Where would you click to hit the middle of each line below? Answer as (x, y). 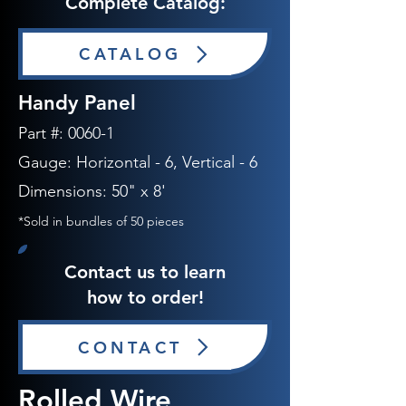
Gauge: (47, 162)
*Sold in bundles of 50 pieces (101, 221)
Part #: (41, 133)
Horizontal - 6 (125, 162)
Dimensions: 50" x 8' (92, 191)
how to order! (145, 297)
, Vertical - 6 (215, 162)
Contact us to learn (145, 272)
